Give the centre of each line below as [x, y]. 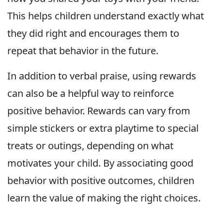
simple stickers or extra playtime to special [103, 128]
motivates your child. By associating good [100, 163]
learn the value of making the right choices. [104, 198]
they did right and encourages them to [93, 33]
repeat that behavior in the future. [83, 50]
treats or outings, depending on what [90, 145]
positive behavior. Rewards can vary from [99, 110]
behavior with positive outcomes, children [101, 180]
